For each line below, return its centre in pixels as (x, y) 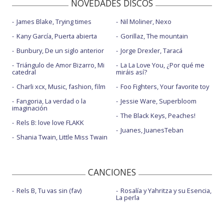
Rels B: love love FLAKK (50, 122)
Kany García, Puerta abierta (57, 36)
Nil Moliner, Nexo (146, 21)
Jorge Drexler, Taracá (151, 50)
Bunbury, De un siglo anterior (60, 50)
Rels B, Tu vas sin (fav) (49, 190)
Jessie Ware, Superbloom (158, 101)
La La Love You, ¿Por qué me (162, 65)
